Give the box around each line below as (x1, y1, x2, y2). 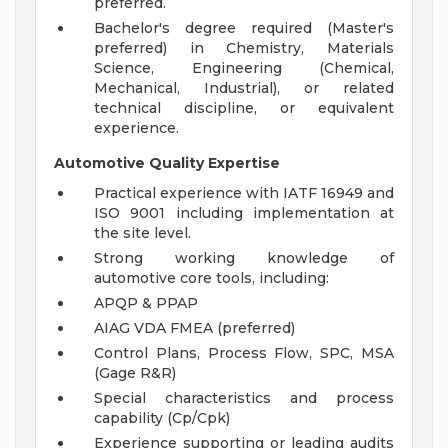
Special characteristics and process (94, 389, 394, 408)
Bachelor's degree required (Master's (94, 19, 394, 38)
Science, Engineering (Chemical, (94, 59, 394, 78)
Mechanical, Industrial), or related (94, 79, 394, 98)
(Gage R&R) (94, 364, 176, 383)
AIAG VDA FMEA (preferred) (94, 319, 295, 338)
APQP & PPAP (94, 294, 198, 313)
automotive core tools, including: (94, 269, 329, 288)
